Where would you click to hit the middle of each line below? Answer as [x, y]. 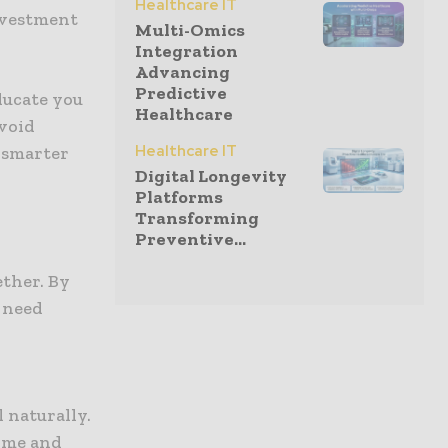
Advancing [182, 72]
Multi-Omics [190, 30]
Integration [186, 51]
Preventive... [190, 239]
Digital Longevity [211, 176]
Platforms [179, 197]
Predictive [181, 93]
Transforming [197, 218]
